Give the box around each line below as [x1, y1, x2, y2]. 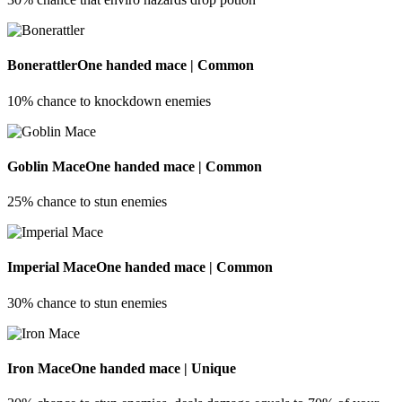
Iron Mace [7, 361, 71, 377]
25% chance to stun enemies [7, 194, 167, 210]
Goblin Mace [7, 158, 85, 174]
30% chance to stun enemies [7, 294, 167, 310]
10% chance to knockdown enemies [7, 92, 211, 109]
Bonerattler [7, 57, 77, 74]
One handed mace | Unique [71, 361, 236, 377]
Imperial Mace [7, 259, 96, 275]
